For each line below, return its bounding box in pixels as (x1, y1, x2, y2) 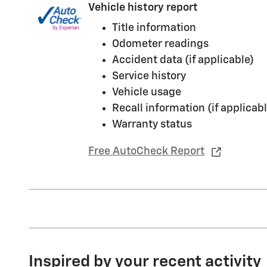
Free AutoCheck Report (88, 145, 204, 157)
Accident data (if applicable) (112, 55, 254, 66)
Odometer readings (112, 39, 209, 50)
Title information (112, 23, 196, 34)
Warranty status (112, 119, 192, 131)
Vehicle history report (88, 2, 198, 13)
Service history (112, 71, 186, 82)
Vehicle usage (112, 87, 181, 98)
